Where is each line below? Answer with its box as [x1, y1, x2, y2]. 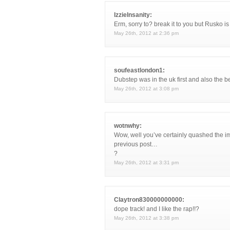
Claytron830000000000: [114, 196, 184, 203]
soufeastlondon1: [114, 67, 165, 74]
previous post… [114, 141, 158, 148]
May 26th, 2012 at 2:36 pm [114, 30, 179, 36]
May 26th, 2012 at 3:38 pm [114, 215, 179, 221]
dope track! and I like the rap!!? [114, 205, 199, 213]
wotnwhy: [114, 122, 142, 129]
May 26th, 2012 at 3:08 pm [114, 86, 179, 91]
